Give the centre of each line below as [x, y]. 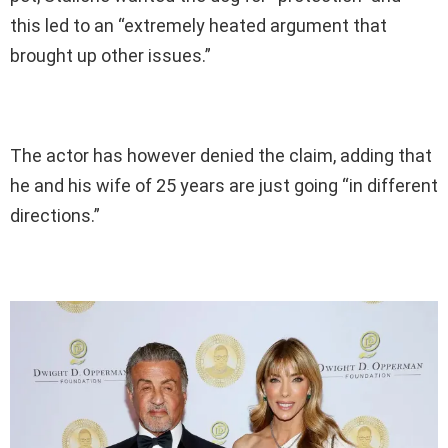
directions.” [55, 215]
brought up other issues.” [110, 55]
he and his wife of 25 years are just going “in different [224, 185]
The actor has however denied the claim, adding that [221, 155]
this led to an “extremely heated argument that [198, 25]
